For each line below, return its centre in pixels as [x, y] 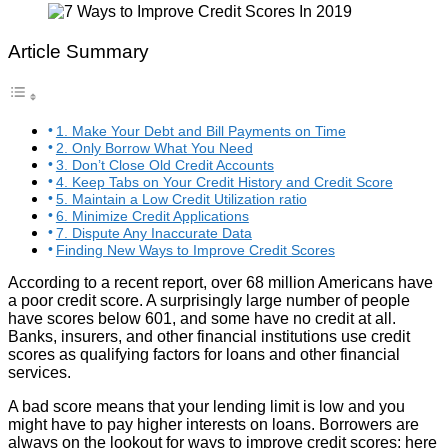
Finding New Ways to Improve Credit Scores [195, 249]
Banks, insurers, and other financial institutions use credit [209, 336]
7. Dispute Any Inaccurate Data [153, 232]
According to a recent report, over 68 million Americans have [220, 282]
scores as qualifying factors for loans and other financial [204, 354]
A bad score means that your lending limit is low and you [206, 406]
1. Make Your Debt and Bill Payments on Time [200, 130]
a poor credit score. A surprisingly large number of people [209, 300]
